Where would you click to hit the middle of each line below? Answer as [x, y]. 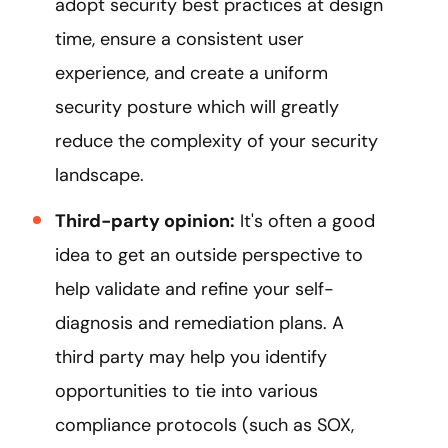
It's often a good [305, 220]
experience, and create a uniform [191, 72]
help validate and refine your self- [194, 288]
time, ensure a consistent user [179, 38]
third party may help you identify [191, 356]
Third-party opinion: [145, 220]
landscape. [99, 174]
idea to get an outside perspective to [209, 254]
